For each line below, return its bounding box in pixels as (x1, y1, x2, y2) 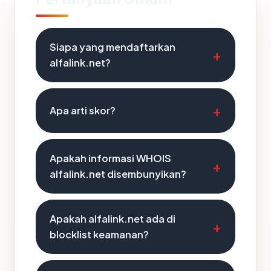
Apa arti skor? (50, 104, 116, 117)
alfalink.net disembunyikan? (50, 168, 186, 180)
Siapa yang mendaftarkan (50, 41, 175, 53)
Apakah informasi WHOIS (50, 152, 171, 165)
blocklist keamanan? (50, 228, 149, 241)
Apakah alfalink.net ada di (50, 212, 175, 225)
